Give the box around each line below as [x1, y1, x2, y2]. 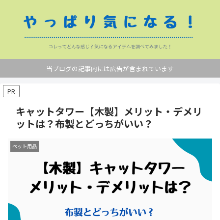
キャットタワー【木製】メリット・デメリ [16, 104, 202, 119]
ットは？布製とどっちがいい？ [16, 116, 153, 131]
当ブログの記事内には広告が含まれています [46, 63, 174, 73]
